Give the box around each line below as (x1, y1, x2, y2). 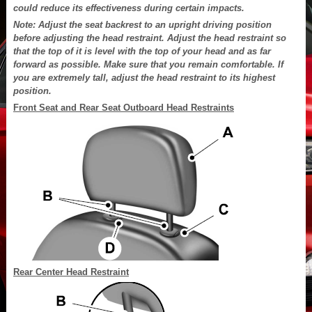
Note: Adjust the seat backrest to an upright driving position (13, 19, 272, 30)
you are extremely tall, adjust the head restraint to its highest (13, 72, 275, 83)
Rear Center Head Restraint (13, 266, 129, 277)
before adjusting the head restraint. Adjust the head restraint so (13, 32, 286, 43)
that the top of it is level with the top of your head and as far (13, 45, 271, 56)
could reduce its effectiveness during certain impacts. (13, 2, 244, 13)
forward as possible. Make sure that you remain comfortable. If (13, 58, 283, 70)
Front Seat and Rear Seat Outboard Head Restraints (13, 102, 234, 113)
